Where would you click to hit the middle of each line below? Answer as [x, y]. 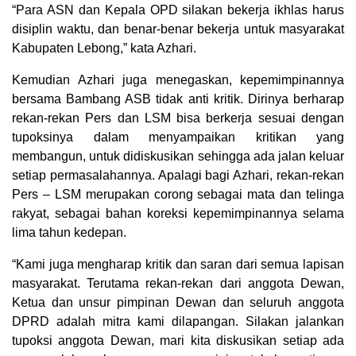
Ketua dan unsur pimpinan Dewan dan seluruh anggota [178, 303]
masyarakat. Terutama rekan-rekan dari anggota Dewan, [178, 284]
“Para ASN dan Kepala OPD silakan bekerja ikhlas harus [178, 10]
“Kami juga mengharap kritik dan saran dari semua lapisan [178, 265]
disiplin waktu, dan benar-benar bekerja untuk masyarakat [178, 29]
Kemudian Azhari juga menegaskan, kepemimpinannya [178, 80]
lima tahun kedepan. [69, 233]
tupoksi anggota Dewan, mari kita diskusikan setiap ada [178, 341]
